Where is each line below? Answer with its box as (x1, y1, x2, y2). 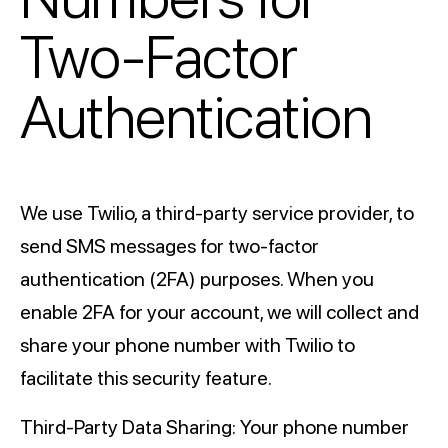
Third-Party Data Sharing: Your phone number (20, 414, 409, 439)
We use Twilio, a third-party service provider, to (20, 200, 414, 225)
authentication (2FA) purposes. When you (20, 266, 374, 291)
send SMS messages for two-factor (20, 233, 319, 258)
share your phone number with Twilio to (20, 332, 355, 357)
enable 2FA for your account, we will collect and (20, 299, 419, 324)
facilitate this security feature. (20, 365, 272, 390)
